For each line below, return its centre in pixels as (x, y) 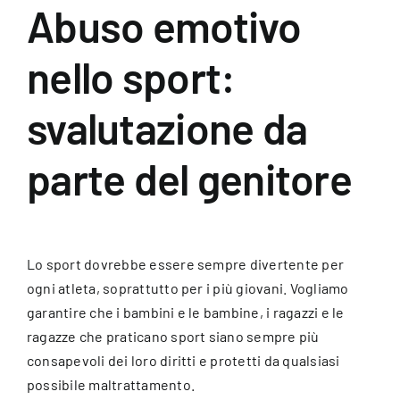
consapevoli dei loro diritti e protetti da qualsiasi (183, 361)
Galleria (46, 104)
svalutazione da (167, 128)
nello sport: (131, 77)
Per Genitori (60, 45)
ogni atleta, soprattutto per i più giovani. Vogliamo (188, 288)
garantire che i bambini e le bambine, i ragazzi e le (186, 312)
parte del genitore (190, 179)
